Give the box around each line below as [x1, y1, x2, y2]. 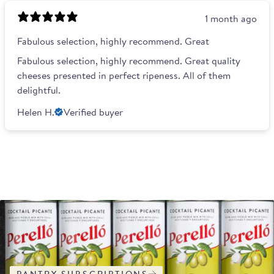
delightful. [17, 83, 61, 98]
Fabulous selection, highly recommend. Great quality [17, 53, 240, 68]
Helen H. [17, 105, 54, 120]
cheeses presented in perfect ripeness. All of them [17, 68, 231, 83]
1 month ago [205, 11, 257, 26]
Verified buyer [64, 105, 123, 120]
